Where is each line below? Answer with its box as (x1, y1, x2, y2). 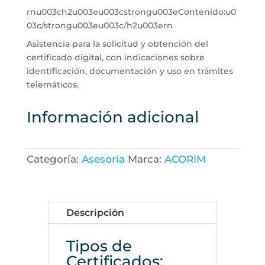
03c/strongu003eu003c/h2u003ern (26, 20, 173, 31)
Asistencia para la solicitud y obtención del (26, 38, 208, 49)
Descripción (66, 206, 124, 218)
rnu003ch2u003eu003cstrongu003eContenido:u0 (26, 6, 236, 17)
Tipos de (66, 236, 132, 256)
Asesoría (81, 153, 125, 165)
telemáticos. (26, 79, 79, 90)
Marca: (127, 153, 164, 165)
